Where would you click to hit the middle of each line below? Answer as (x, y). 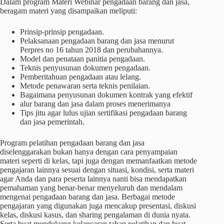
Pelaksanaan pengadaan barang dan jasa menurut (97, 41)
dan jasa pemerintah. (52, 122)
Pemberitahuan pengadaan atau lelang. (80, 77)
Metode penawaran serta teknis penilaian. (85, 86)
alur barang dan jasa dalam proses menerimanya (95, 104)
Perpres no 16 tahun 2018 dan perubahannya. (91, 50)
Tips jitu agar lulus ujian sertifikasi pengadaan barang (103, 113)
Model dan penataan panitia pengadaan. (82, 59)
